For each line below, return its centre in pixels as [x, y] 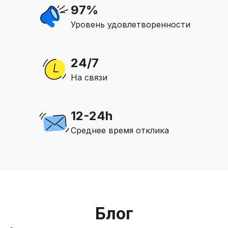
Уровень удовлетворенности [130, 24]
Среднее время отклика [120, 130]
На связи [89, 77]
